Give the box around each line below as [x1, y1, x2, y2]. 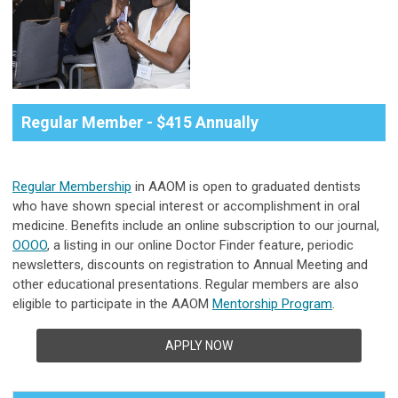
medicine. [12, 218, 71, 235]
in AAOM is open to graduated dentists [131, 179, 361, 195]
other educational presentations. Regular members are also [12, 276, 359, 293]
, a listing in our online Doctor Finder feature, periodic [47, 237, 354, 254]
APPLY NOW [165, 338, 233, 354]
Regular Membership [12, 179, 131, 195]
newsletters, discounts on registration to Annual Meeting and [12, 257, 368, 274]
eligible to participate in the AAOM [12, 296, 212, 313]
